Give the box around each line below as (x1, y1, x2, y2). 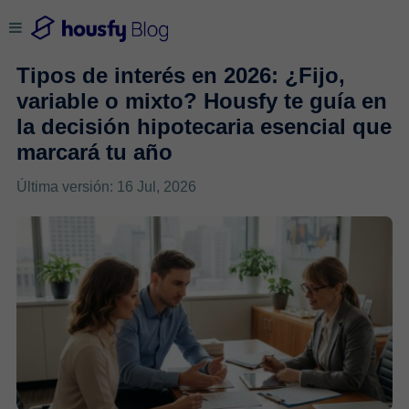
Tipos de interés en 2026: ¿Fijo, (16, 62, 345, 88)
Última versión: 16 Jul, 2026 (16, 178, 196, 194)
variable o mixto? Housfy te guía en (16, 88, 387, 113)
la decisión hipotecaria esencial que (16, 113, 392, 139)
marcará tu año (16, 139, 173, 164)
